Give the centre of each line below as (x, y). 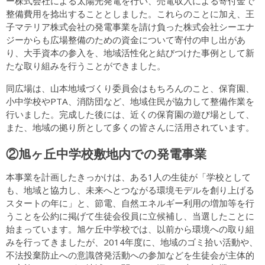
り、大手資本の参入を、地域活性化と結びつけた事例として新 (130, 53)
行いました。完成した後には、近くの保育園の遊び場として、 (130, 114)
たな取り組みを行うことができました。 (85, 66)
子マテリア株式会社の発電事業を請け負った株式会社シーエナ (130, 27)
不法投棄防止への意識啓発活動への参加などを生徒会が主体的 (130, 255)
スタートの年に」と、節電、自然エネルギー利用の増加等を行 (130, 203)
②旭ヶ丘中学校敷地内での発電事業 (106, 153)
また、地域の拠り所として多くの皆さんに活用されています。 (130, 127)
